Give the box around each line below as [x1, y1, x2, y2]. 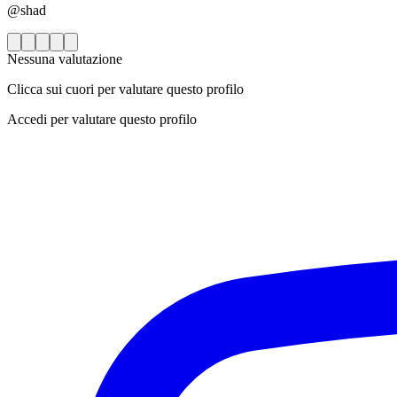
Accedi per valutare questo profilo [7, 112, 197, 128]
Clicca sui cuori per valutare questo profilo [7, 82, 244, 97]
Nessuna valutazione [7, 51, 122, 67]
